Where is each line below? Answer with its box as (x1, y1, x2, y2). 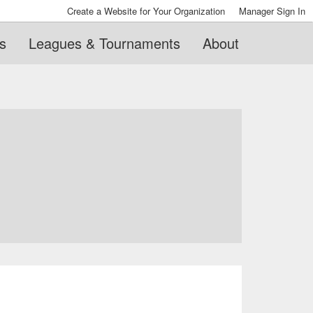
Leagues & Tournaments (29, 33, 180, 53)
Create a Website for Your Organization (67, 4, 225, 17)
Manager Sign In (239, 4, 305, 17)
